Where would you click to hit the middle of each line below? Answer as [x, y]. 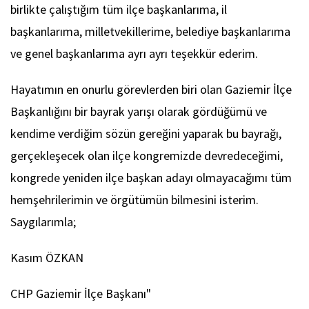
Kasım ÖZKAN [47, 258]
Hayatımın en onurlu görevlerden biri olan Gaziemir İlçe [151, 90]
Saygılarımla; [43, 222]
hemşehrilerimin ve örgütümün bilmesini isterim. [134, 200]
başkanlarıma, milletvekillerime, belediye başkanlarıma [150, 32]
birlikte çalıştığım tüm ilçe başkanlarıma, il [119, 10]
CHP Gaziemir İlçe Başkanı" [81, 294]
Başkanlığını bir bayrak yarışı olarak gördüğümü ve [139, 112]
